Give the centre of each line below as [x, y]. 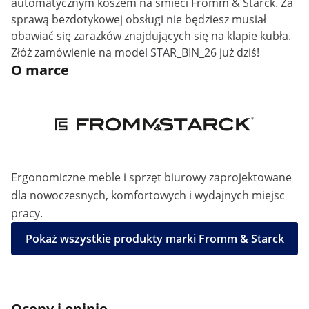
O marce [40, 70]
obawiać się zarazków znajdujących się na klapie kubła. [151, 36]
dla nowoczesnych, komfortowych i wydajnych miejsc [148, 195]
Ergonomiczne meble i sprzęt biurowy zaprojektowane [151, 177]
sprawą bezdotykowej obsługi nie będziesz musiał [139, 19]
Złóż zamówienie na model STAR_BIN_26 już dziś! [135, 52]
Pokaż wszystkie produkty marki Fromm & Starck [154, 239]
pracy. [27, 213]
